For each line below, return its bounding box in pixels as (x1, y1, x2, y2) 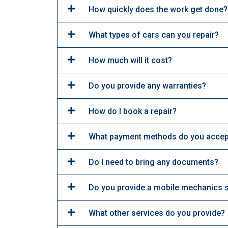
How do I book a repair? (89, 106, 177, 116)
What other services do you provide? (89, 208, 225, 218)
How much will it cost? (89, 55, 172, 65)
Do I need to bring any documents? (89, 157, 218, 167)
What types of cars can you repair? (89, 30, 219, 40)
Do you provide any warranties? (89, 80, 206, 91)
